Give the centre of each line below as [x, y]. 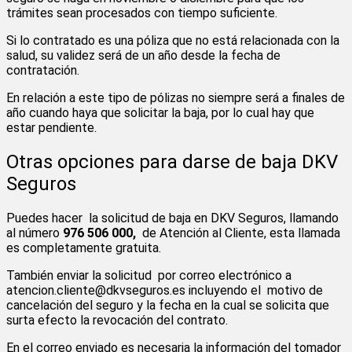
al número [35, 233]
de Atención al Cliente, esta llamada [238, 233]
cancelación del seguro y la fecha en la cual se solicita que [168, 305]
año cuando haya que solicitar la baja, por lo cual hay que [160, 112]
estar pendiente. [51, 127]
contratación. [43, 70]
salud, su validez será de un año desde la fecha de [143, 55]
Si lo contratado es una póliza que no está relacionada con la [173, 40]
